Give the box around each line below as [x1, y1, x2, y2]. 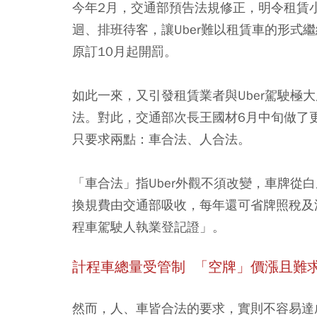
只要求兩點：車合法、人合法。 [72, 130, 250, 147]
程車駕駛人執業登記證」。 [72, 218, 225, 235]
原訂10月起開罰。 [72, 42, 177, 59]
